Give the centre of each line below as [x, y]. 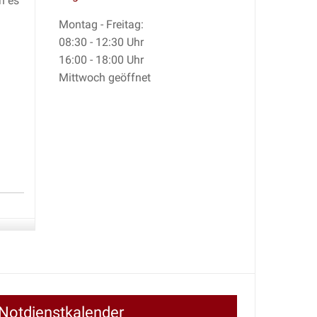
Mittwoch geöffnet [105, 78]
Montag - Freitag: [101, 25]
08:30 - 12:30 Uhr [101, 42]
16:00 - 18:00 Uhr [101, 60]
